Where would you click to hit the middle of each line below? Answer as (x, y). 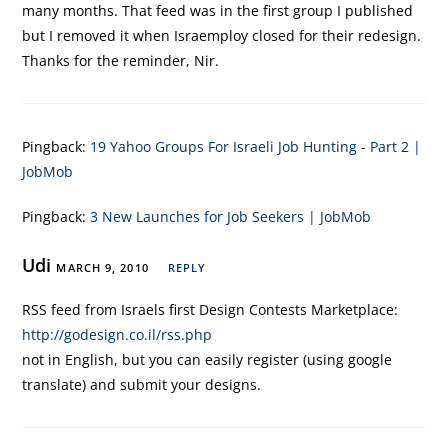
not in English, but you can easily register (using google (207, 359)
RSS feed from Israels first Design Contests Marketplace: (210, 309)
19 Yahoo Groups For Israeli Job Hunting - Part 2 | (256, 146)
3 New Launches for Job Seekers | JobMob (231, 216)
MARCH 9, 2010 (102, 267)
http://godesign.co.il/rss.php (117, 334)
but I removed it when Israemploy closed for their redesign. (222, 35)
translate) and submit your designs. (142, 384)
